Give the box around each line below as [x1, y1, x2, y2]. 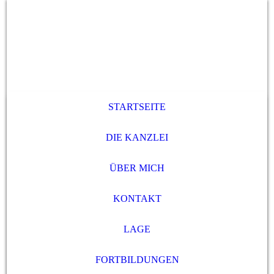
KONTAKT [113, 193, 161, 204]
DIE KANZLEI [106, 132, 168, 143]
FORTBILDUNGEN [95, 254, 179, 265]
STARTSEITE [108, 102, 166, 112]
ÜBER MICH [109, 163, 165, 173]
